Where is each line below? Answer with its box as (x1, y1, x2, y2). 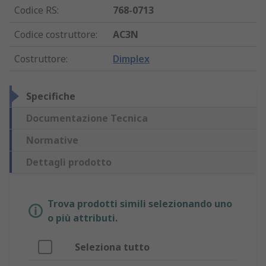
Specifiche (26, 90, 75, 103)
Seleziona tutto (75, 240, 150, 254)
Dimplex (113, 52, 150, 66)
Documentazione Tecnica (26, 112, 148, 125)
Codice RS (14, 4, 57, 17)
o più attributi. (47, 211, 118, 225)
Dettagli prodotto (26, 156, 112, 169)
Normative (26, 134, 78, 147)
